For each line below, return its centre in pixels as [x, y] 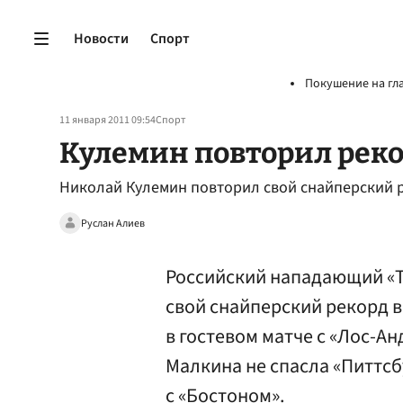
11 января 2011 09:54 [107, 120]
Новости [101, 38]
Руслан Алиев [113, 223]
